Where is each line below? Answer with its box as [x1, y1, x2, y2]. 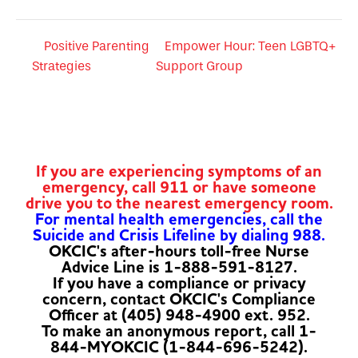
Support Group [156, 58, 247, 74]
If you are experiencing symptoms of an [36, 160, 322, 182]
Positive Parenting [41, 38, 149, 54]
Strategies [32, 58, 91, 74]
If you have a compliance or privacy [52, 272, 306, 294]
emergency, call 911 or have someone [42, 176, 316, 198]
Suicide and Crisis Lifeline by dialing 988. [33, 224, 325, 246]
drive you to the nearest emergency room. [25, 192, 333, 214]
